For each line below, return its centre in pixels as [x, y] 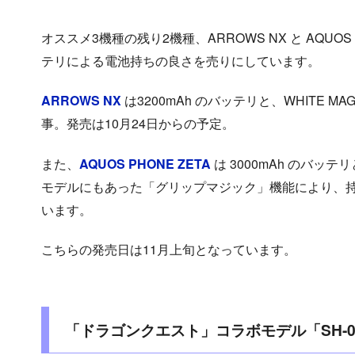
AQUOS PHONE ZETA [145, 163]
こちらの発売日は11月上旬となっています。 [168, 250]
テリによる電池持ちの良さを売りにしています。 [180, 60]
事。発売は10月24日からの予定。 [137, 124]
